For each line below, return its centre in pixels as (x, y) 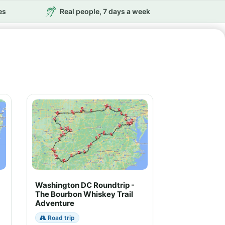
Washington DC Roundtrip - (85, 185)
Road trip (61, 218)
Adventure (55, 203)
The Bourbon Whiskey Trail (84, 194)
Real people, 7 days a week (105, 11)
